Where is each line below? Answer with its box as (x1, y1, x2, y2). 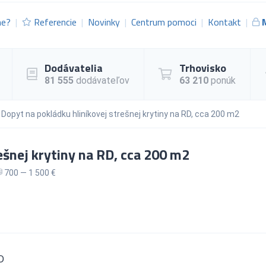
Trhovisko (179, 59, 226, 76)
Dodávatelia (45, 59, 103, 76)
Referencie (34, 14, 77, 29)
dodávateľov (74, 74, 129, 86)
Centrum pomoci (131, 14, 197, 29)
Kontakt (208, 14, 241, 29)
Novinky (88, 14, 120, 29)
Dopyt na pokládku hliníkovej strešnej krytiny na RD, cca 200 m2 (1, 109, 239, 119)
